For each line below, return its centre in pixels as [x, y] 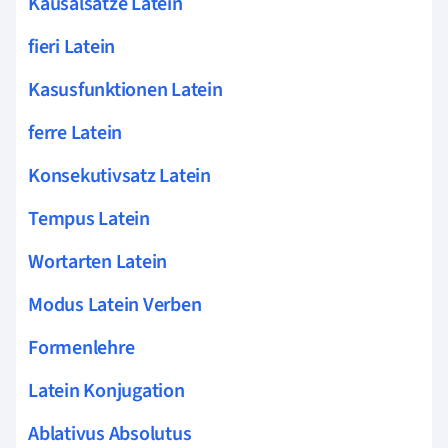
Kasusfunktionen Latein [125, 89]
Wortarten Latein [98, 261]
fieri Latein [72, 46]
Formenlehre [81, 347]
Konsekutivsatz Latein [119, 175]
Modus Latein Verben [115, 304]
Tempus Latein [89, 218]
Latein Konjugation [106, 390]
